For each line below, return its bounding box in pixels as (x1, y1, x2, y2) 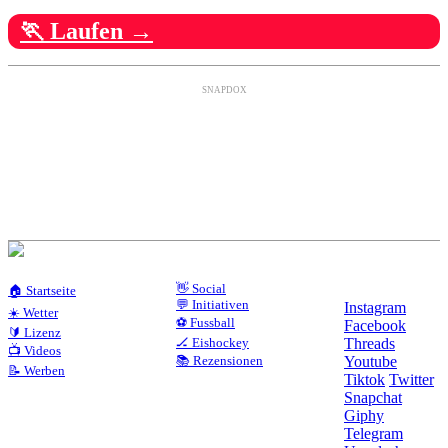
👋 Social (176, 280, 226, 296)
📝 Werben (8, 362, 65, 378)
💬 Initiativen (176, 296, 249, 312)
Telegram (344, 424, 403, 442)
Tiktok (344, 370, 385, 388)
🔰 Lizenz (8, 324, 61, 340)
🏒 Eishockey (176, 334, 249, 350)
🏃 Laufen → (20, 17, 153, 44)
